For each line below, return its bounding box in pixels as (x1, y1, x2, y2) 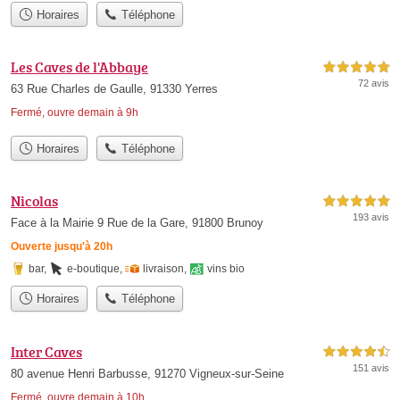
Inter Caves (11, 341, 82, 362)
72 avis (358, 77, 389, 88)
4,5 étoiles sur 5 (323, 346, 389, 357)
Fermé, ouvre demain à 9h (11, 105, 138, 119)
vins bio (207, 262, 245, 276)
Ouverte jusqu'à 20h (11, 240, 112, 254)
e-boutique (67, 262, 120, 276)
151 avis (353, 362, 389, 373)
